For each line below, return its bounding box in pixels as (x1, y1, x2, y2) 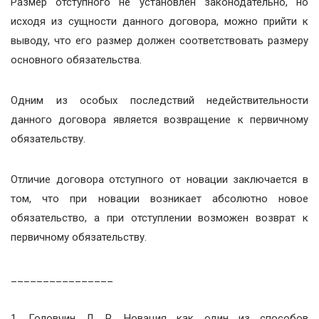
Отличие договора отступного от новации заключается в (11, 173, 308, 186)
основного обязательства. (11, 53, 142, 66)
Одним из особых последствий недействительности (11, 94, 308, 107)
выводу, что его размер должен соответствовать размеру (11, 34, 308, 47)
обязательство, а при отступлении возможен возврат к (11, 211, 308, 224)
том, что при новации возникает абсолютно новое (11, 192, 308, 205)
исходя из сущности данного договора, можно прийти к (11, 15, 308, 28)
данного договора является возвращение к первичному (11, 113, 308, 126)
